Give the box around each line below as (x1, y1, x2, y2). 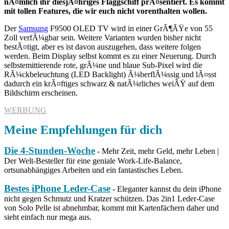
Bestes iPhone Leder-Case (4, 182, 110, 194)
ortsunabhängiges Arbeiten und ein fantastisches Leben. (4, 165, 183, 174)
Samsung (18, 24, 48, 33)
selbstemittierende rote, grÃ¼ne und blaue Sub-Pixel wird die (4, 60, 202, 70)
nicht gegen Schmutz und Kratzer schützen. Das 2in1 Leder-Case (4, 194, 215, 203)
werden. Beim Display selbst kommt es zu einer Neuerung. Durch (4, 51, 216, 60)
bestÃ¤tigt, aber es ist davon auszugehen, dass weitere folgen (4, 42, 201, 51)
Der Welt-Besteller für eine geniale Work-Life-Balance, (4, 156, 182, 165)
